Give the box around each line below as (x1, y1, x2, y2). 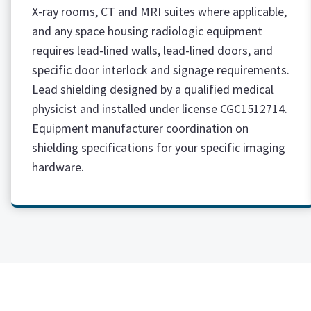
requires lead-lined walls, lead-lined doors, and (32, 42, 273, 58)
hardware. (32, 159, 84, 175)
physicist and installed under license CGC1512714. (32, 101, 287, 117)
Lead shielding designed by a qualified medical (32, 81, 274, 97)
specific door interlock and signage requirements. (32, 62, 289, 78)
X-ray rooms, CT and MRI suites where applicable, (32, 3, 287, 19)
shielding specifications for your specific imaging (32, 140, 285, 155)
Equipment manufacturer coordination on (32, 120, 249, 136)
